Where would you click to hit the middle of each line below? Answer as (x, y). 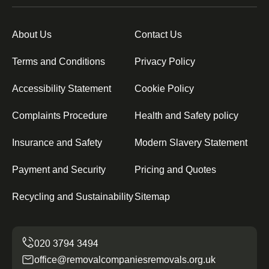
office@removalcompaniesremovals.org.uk (125, 260)
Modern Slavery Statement (191, 143)
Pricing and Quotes (175, 170)
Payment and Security (59, 170)
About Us (32, 35)
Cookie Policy (164, 89)
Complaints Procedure (60, 116)
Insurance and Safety (57, 143)
